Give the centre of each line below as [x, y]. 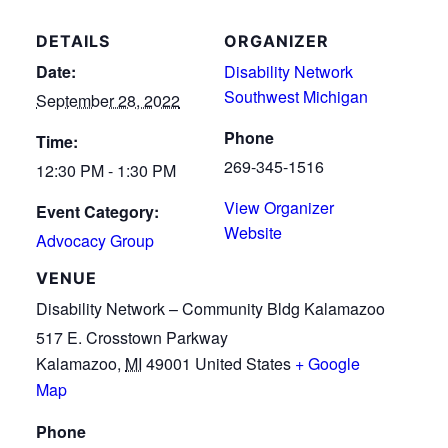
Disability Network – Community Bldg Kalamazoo [210, 308]
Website [253, 232]
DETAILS [73, 40]
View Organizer [279, 207]
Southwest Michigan [296, 96]
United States [243, 363]
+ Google [327, 363]
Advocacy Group [95, 240]
